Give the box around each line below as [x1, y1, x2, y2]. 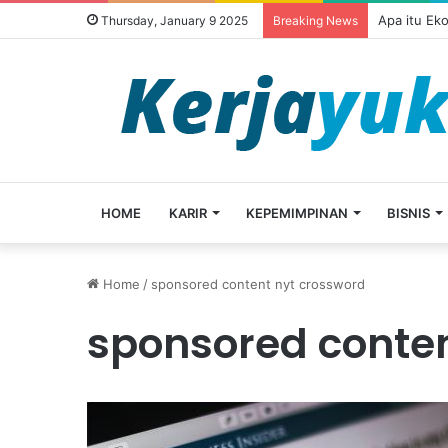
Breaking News [273, 13, 358, 28]
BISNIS [387, 205, 430, 221]
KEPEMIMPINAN [246, 205, 348, 221]
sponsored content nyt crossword [151, 276, 365, 292]
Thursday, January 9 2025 [98, 13, 248, 28]
